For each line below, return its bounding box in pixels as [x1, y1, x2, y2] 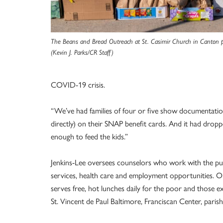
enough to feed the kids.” [51, 130, 128, 142]
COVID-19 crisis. [51, 79, 105, 91]
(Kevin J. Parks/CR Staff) [51, 48, 113, 57]
